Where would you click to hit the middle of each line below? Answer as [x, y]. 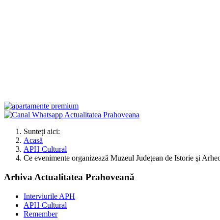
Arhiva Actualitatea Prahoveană [69, 177]
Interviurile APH [49, 196]
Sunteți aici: [44, 132]
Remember [41, 214]
